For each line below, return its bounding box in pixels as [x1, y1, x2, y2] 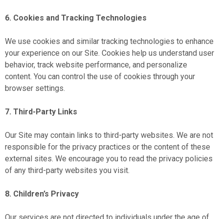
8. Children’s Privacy [5, 189, 79, 198]
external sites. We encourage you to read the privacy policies [5, 154, 213, 163]
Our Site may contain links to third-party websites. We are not [5, 131, 213, 140]
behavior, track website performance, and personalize [5, 60, 187, 69]
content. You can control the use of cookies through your [5, 72, 195, 81]
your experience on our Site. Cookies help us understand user [5, 48, 214, 58]
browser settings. [5, 84, 65, 93]
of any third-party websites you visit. [5, 166, 130, 175]
